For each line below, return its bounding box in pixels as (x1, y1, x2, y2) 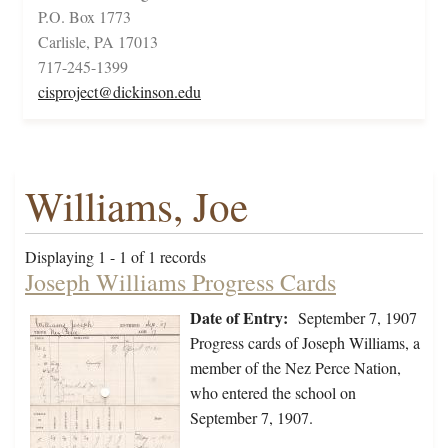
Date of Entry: (190, 306, 288, 330)
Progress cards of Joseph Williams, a (190, 332, 420, 354)
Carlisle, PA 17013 (38, 31, 158, 53)
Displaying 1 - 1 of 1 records (25, 246, 206, 268)
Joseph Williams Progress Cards (25, 266, 336, 299)
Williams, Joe (25, 178, 248, 234)
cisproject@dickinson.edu (38, 81, 201, 103)
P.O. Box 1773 (38, 6, 131, 28)
